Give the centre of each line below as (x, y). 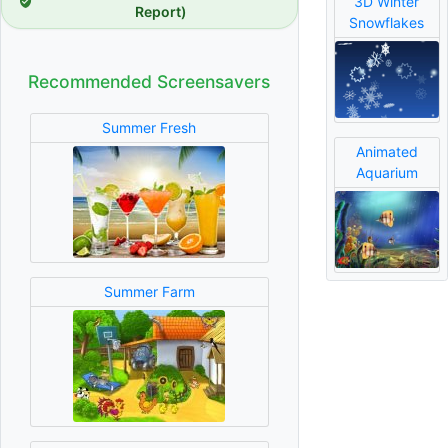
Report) (160, 11)
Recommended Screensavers (149, 81)
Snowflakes (387, 23)
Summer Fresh (149, 128)
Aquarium (386, 173)
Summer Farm (149, 292)
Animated (386, 152)
